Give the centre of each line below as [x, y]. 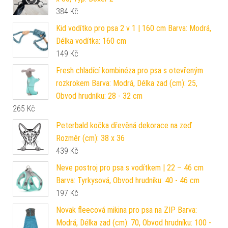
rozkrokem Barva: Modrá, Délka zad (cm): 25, [127, 83]
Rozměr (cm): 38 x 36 [90, 138]
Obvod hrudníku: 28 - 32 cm [99, 96]
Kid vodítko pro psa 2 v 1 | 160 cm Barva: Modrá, [134, 28]
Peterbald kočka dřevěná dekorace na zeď [124, 126]
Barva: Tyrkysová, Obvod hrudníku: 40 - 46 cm [128, 181]
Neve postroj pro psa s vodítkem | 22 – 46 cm [130, 168]
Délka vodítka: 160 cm [91, 41]
